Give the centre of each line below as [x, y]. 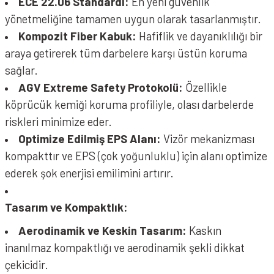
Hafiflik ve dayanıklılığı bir [199, 36]
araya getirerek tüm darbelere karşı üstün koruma [126, 53]
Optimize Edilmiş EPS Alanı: [90, 139]
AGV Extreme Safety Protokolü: [101, 87]
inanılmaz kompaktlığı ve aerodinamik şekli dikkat [125, 247]
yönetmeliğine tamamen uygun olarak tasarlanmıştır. [133, 19]
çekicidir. [27, 265]
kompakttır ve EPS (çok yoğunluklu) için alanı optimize [136, 156]
